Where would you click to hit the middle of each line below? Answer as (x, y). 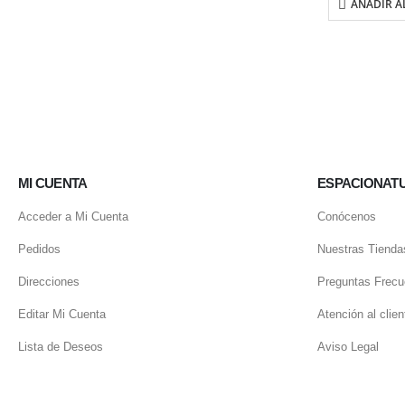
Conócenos (347, 217)
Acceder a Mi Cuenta (73, 217)
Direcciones (49, 282)
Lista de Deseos (61, 347)
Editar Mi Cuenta (62, 315)
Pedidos (39, 250)
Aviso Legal (348, 347)
